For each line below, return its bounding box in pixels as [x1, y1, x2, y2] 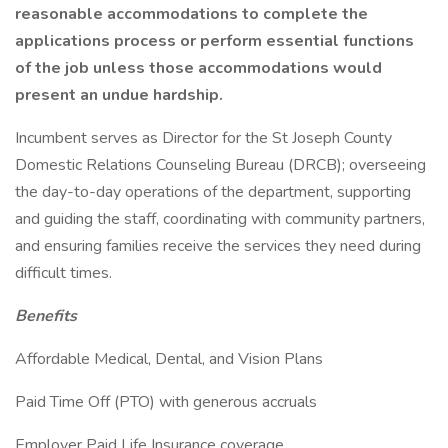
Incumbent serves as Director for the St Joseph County [15, 127, 392, 149]
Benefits [15, 305, 77, 327]
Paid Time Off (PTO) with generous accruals [15, 391, 317, 413]
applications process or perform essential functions [15, 30, 414, 52]
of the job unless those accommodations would [15, 57, 382, 79]
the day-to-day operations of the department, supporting [15, 181, 411, 203]
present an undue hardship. [15, 84, 227, 106]
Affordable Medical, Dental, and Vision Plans [15, 348, 323, 370]
